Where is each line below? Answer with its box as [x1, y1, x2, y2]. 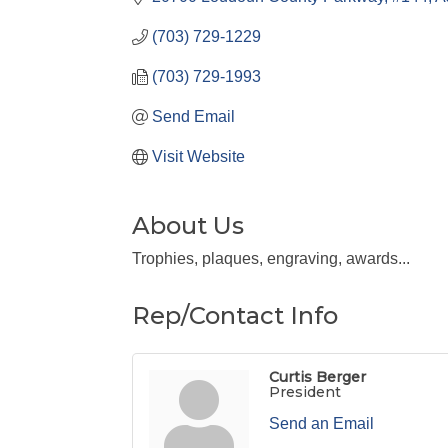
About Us [132, 211, 244, 240]
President [269, 383, 341, 401]
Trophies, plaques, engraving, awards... [132, 250, 410, 267]
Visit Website [152, 148, 245, 165]
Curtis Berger [269, 368, 366, 386]
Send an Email [269, 415, 374, 432]
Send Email [152, 108, 235, 125]
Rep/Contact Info [132, 301, 338, 330]
